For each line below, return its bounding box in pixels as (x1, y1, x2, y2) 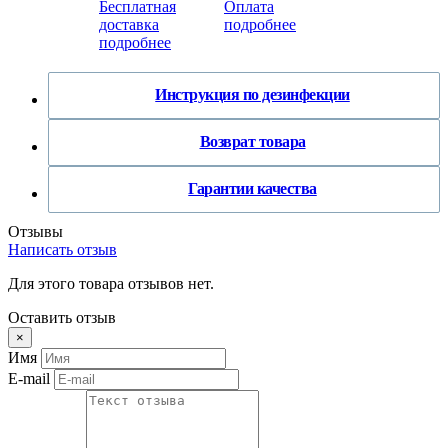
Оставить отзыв (8, 308, 116, 326)
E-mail (8, 369, 50, 387)
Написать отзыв (8, 240, 117, 258)
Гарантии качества (188, 180, 317, 198)
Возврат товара (199, 133, 306, 151)
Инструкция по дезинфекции (155, 86, 350, 104)
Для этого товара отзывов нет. (8, 274, 214, 292)
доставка (99, 15, 159, 33)
